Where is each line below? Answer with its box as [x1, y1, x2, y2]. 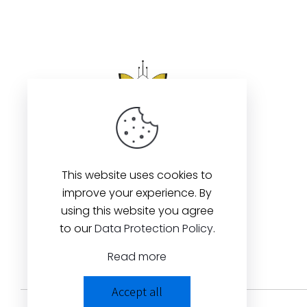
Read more [108, 249, 167, 265]
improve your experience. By [62, 185, 212, 201]
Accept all [112, 284, 162, 299]
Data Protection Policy [94, 221, 213, 236]
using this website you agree [60, 203, 214, 219]
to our [59, 221, 95, 236]
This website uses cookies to [62, 167, 212, 183]
